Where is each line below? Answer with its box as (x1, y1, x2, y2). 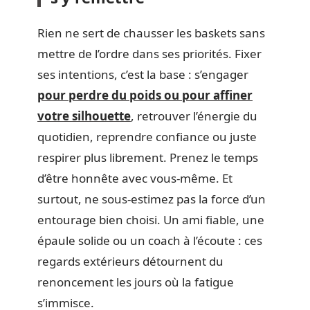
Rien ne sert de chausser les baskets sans (37, 24, 265, 41)
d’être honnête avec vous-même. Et (37, 170, 232, 186)
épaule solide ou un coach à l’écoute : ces (37, 232, 262, 248)
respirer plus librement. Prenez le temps (37, 149, 258, 165)
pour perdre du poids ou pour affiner (37, 86, 253, 103)
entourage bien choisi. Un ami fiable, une (37, 211, 264, 228)
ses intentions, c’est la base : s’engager (37, 66, 248, 82)
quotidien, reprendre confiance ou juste (37, 128, 257, 145)
